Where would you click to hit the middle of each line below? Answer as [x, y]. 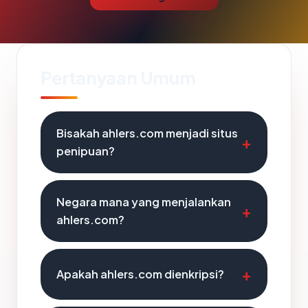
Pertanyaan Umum [118, 77]
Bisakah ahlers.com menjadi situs [147, 133]
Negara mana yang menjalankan [144, 202]
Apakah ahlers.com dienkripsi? [140, 274]
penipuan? [86, 151]
